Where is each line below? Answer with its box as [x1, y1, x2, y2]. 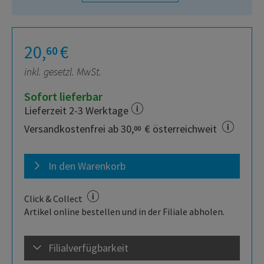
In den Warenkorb [48, 159, 126, 173]
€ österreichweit [143, 122, 219, 136]
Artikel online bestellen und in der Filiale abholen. [24, 206, 225, 218]
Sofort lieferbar [24, 89, 103, 104]
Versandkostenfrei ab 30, [24, 122, 134, 136]
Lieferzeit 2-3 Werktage [24, 104, 128, 118]
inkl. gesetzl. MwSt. [24, 65, 101, 79]
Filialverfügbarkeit [48, 241, 128, 255]
